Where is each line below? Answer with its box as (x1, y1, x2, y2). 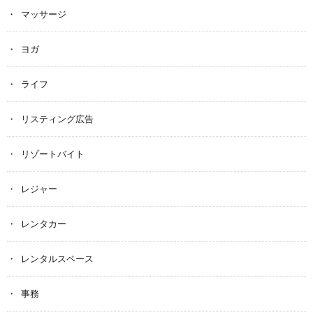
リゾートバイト (21, 148, 85, 159)
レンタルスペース (21, 253, 94, 264)
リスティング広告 (21, 113, 94, 124)
